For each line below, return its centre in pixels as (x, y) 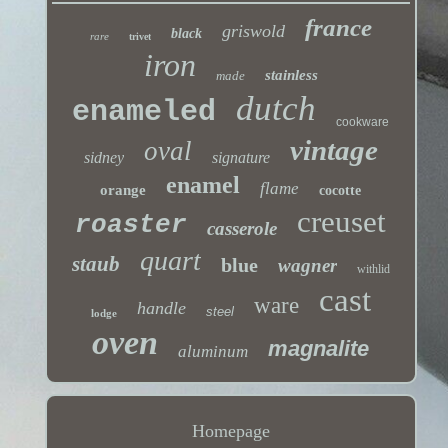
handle (161, 308)
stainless (291, 75)
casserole (242, 229)
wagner (307, 266)
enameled (144, 112)
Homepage (230, 431)
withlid (373, 269)
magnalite (319, 349)
